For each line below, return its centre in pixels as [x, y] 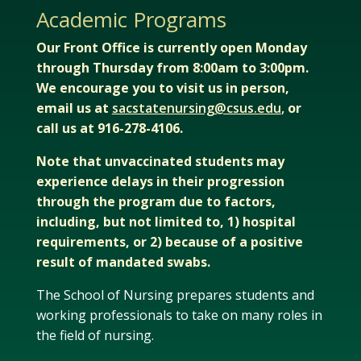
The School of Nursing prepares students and [175, 295]
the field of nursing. [95, 336]
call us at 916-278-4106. [109, 129]
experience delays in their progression [160, 182]
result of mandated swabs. [123, 262]
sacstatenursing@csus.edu [196, 108]
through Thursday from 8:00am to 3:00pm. [172, 68]
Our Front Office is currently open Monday [171, 48]
